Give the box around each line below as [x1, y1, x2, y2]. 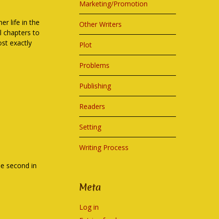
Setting [79, 122, 102, 131]
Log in [79, 202, 99, 212]
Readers [79, 102, 106, 111]
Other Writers [79, 20, 122, 29]
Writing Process [79, 143, 129, 152]
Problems [79, 61, 110, 70]
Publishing [79, 81, 111, 90]
